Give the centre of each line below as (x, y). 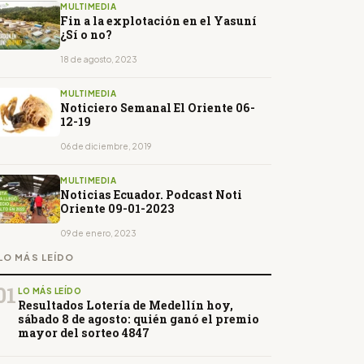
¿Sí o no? (86, 35)
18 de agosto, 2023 (99, 60)
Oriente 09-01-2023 (117, 209)
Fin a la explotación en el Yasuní (158, 21)
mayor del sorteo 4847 (84, 333)
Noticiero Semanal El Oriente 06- (158, 108)
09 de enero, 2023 (98, 234)
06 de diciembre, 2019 (106, 147)
